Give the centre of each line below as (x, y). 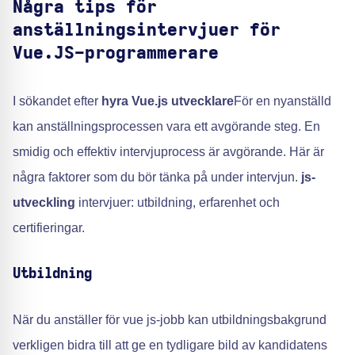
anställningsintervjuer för (147, 30)
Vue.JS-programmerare (116, 53)
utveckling (44, 202)
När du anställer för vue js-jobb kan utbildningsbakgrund (170, 320)
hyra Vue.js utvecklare (168, 101)
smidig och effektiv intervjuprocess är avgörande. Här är (168, 152)
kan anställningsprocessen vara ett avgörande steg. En (166, 126)
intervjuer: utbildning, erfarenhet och (177, 202)
